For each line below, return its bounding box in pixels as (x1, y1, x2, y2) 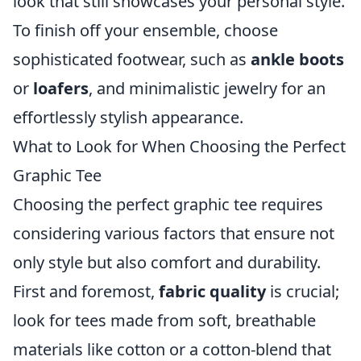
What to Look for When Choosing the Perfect (13, 135, 346, 157)
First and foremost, (13, 280, 159, 302)
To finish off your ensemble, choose (13, 19, 278, 41)
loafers (33, 77, 89, 99)
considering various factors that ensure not (13, 222, 334, 244)
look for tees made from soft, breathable (13, 309, 316, 331)
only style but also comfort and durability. (13, 251, 321, 273)
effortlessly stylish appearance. (13, 106, 243, 128)
